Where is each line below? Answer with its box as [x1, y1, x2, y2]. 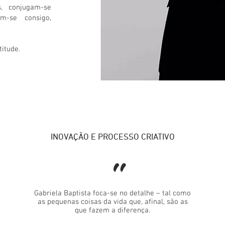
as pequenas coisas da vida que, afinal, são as [37, 197, 188, 206]
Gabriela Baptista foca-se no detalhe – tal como [34, 188, 191, 198]
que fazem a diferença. [75, 205, 150, 215]
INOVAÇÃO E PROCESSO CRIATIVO [50, 133, 175, 142]
